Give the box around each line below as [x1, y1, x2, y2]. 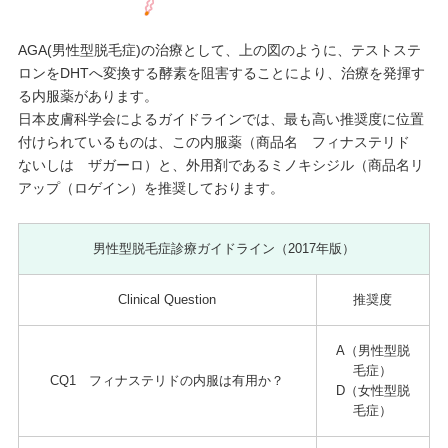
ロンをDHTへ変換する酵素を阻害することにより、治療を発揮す [17, 64, 425, 81]
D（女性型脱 [335, 382, 410, 398]
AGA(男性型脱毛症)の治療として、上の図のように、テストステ [17, 41, 421, 58]
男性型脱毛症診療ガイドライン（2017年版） [92, 240, 355, 256]
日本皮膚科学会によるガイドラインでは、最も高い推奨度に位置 [17, 110, 424, 127]
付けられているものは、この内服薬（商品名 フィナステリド [17, 133, 424, 150]
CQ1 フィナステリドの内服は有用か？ [50, 372, 285, 388]
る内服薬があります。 [17, 87, 158, 104]
